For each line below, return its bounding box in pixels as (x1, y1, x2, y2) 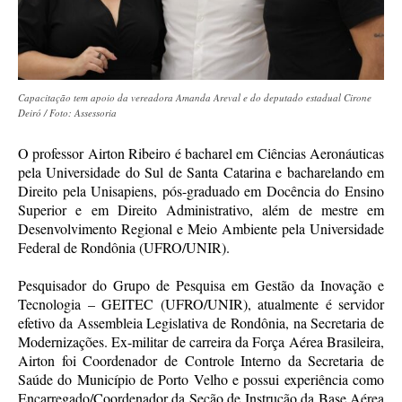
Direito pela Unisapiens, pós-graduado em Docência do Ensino (18, 180, 384, 200)
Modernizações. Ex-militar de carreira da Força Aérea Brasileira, (18, 331, 384, 351)
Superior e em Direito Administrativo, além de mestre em (18, 199, 384, 219)
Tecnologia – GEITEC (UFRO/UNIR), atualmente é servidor (18, 293, 384, 313)
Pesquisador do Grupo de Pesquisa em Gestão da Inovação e (18, 275, 384, 294)
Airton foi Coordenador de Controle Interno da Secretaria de (18, 350, 384, 370)
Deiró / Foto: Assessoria (18, 105, 117, 119)
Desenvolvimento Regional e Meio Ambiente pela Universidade (18, 218, 384, 238)
